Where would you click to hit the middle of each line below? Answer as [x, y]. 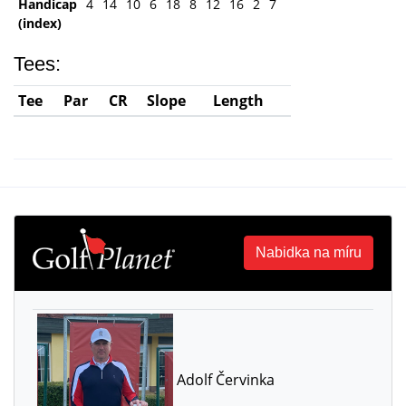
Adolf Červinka [223, 379]
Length [238, 100]
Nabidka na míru [309, 252]
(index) [39, 23]
